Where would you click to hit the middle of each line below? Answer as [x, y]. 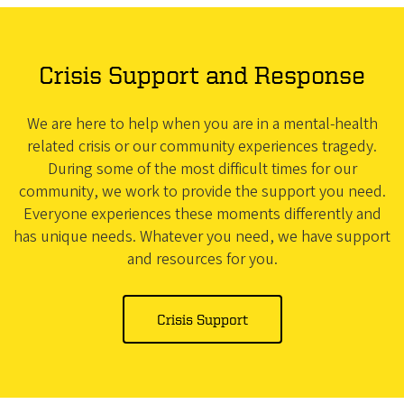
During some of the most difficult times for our [202, 169]
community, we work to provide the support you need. [202, 192]
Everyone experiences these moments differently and [202, 214]
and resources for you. [202, 259]
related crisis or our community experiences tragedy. [202, 147]
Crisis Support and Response [202, 74]
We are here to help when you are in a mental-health [202, 124]
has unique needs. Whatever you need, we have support [202, 237]
